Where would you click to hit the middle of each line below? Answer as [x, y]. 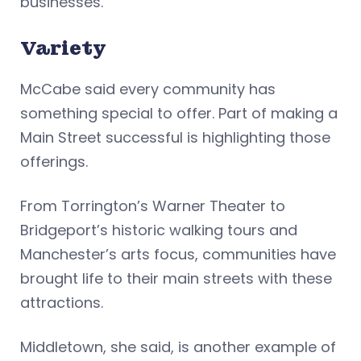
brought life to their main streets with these [176, 278]
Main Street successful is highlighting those [175, 137]
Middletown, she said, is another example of [178, 346]
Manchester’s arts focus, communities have [178, 254]
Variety [66, 48]
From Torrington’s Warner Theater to [153, 205]
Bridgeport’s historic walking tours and [159, 230]
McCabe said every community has [148, 89]
